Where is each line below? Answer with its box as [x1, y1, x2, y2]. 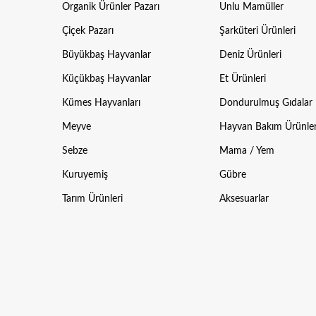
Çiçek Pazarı [61, 26, 114, 37]
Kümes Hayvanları [61, 98, 140, 109]
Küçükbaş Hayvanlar [61, 74, 151, 85]
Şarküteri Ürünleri [219, 26, 296, 37]
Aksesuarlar [219, 194, 269, 205]
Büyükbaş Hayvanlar [61, 50, 151, 61]
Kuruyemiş [61, 170, 108, 181]
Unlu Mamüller [219, 2, 284, 13]
